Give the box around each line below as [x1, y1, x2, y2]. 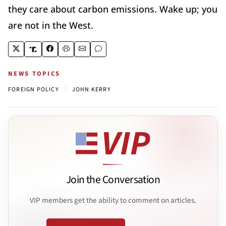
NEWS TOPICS [8, 69, 61, 79]
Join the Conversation [66, 172, 160, 188]
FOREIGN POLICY [8, 85, 59, 94]
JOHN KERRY [72, 85, 111, 94]
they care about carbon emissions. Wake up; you [8, 3, 217, 16]
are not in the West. [8, 19, 93, 32]
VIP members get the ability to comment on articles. [30, 195, 196, 206]
